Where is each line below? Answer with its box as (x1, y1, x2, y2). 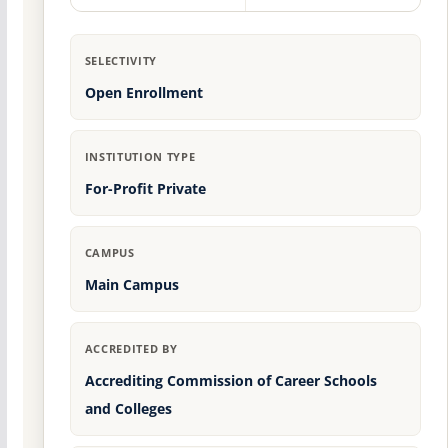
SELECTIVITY (84, 53, 157, 69)
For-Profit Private (84, 179, 206, 199)
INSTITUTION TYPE (84, 149, 196, 165)
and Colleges (84, 399, 172, 419)
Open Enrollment (84, 83, 203, 103)
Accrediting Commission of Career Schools (84, 371, 377, 391)
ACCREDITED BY (84, 341, 178, 357)
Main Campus (84, 275, 179, 295)
